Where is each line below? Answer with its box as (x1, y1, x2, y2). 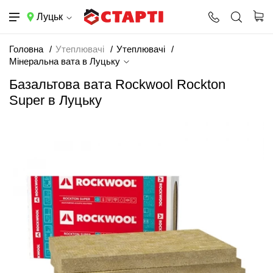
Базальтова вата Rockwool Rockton (9, 77, 225, 92)
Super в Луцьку (9, 93, 102, 108)
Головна (9, 44, 43, 54)
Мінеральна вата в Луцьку (9, 56, 122, 66)
